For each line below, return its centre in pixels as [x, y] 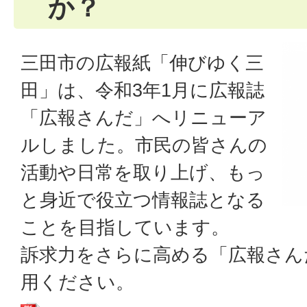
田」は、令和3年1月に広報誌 [143, 90]
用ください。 [77, 282]
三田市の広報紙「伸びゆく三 [142, 63]
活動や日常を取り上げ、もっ [143, 172]
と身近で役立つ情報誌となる [143, 200]
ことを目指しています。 [125, 227]
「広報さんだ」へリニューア [144, 118]
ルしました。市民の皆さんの [144, 145]
